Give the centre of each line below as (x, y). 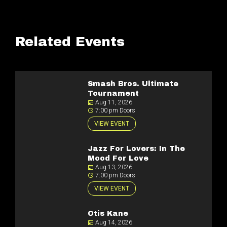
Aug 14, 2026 (113, 222)
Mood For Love (118, 158)
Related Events (70, 42)
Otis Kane (108, 214)
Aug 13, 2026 (113, 167)
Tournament (113, 93)
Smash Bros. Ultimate (133, 84)
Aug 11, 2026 (113, 102)
